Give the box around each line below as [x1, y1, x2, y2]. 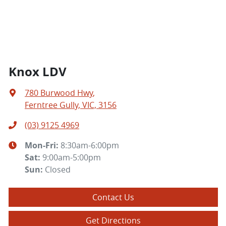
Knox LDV [9, 63, 67, 80]
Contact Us [92, 191, 134, 203]
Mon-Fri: [25, 139, 61, 151]
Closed [45, 163, 71, 175]
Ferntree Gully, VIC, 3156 [25, 99, 117, 110]
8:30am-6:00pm [61, 139, 119, 151]
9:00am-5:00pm [42, 151, 101, 163]
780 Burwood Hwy [25, 87, 93, 98]
